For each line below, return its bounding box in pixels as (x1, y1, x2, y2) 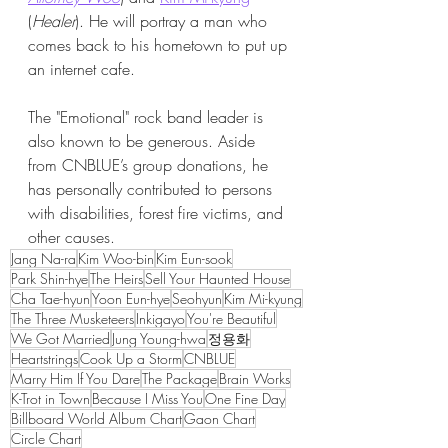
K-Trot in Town (11, 388, 90, 408)
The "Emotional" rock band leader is (28, 105, 268, 128)
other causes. (28, 225, 115, 248)
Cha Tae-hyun (11, 288, 90, 308)
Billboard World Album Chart (11, 408, 182, 428)
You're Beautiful (187, 308, 276, 328)
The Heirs (90, 268, 143, 288)
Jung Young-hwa (112, 328, 206, 348)
